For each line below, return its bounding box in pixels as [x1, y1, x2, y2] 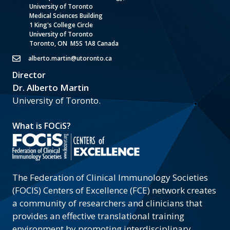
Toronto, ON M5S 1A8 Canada [29, 39, 119, 48]
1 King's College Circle [29, 20, 93, 29]
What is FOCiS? [12, 120, 71, 132]
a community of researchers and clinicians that [12, 197, 202, 209]
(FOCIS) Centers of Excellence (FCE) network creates [12, 184, 216, 197]
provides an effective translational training [12, 210, 184, 222]
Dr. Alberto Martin [12, 81, 89, 93]
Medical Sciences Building [29, 11, 103, 20]
